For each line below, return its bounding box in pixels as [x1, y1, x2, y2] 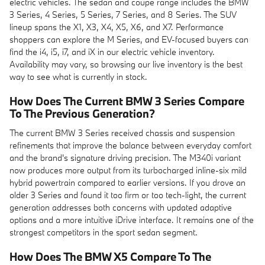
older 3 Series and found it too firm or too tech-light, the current [9, 189, 246, 201]
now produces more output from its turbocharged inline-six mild [9, 164, 247, 176]
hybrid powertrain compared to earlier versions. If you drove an [9, 176, 245, 188]
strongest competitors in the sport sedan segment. [9, 226, 198, 238]
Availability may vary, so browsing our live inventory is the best [9, 59, 243, 70]
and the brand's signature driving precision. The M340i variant [9, 151, 241, 163]
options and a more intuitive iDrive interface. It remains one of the [9, 214, 254, 225]
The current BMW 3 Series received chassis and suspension [9, 127, 235, 138]
